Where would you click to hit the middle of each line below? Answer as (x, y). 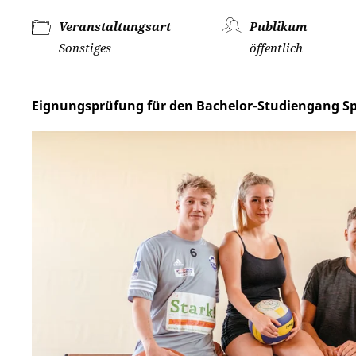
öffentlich (277, 48)
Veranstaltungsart (115, 26)
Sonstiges (85, 48)
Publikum (279, 26)
